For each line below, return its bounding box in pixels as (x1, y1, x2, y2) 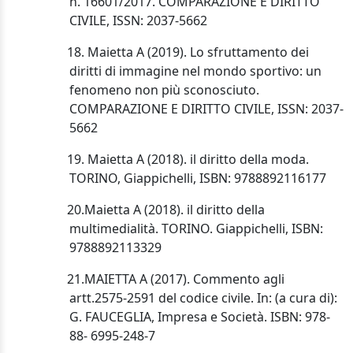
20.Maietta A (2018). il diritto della (50, 201, 265, 219)
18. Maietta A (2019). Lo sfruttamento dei (50, 43, 309, 61)
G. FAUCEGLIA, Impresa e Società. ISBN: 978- (69, 308, 330, 326)
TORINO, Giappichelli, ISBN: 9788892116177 (69, 169, 326, 188)
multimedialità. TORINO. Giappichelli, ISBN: (69, 220, 323, 238)
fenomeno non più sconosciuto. (69, 81, 259, 99)
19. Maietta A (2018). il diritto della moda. (50, 150, 309, 169)
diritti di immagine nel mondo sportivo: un (69, 62, 321, 80)
